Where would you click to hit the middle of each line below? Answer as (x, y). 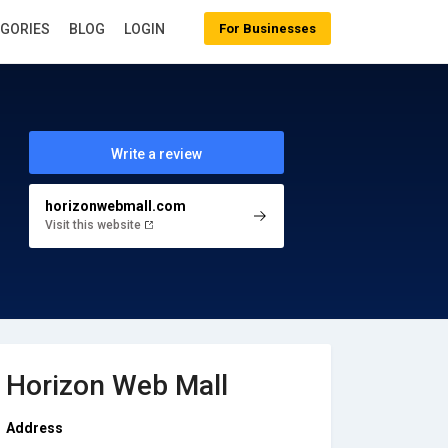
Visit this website (94, 224)
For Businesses (267, 28)
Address (34, 428)
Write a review (156, 154)
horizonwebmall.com (115, 205)
